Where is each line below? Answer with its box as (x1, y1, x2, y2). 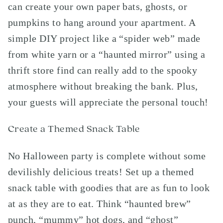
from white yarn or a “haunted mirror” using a (8, 49, 206, 60)
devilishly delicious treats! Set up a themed (8, 166, 194, 177)
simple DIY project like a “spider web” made (8, 33, 201, 44)
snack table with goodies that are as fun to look (8, 182, 210, 193)
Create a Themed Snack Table (8, 122, 140, 135)
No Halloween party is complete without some (8, 150, 206, 161)
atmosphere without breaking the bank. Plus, (8, 81, 198, 92)
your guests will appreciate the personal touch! (8, 97, 209, 108)
